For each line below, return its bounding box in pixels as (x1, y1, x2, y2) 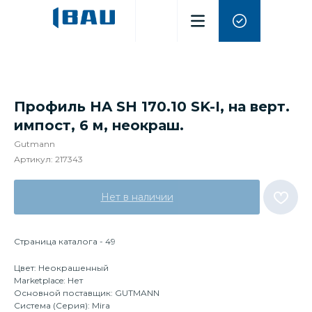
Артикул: (14, 154, 55, 164)
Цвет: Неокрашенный (14, 263, 109, 273)
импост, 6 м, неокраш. (14, 117, 184, 134)
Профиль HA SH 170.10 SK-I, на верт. (14, 98, 290, 115)
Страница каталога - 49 (14, 236, 116, 247)
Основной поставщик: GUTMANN (14, 288, 159, 298)
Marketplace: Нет (14, 275, 83, 286)
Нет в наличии (100, 191, 173, 203)
